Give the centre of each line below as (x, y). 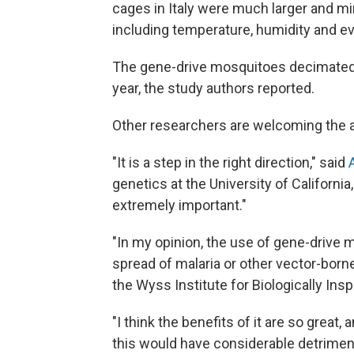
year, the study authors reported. (213, 88)
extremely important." (179, 205)
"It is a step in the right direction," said (230, 162)
